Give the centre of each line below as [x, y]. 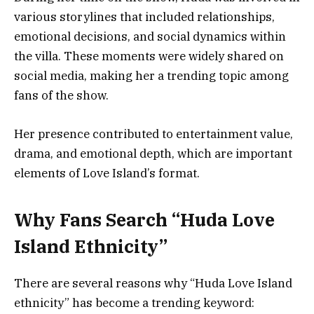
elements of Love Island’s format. [107, 173]
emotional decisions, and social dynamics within [150, 37]
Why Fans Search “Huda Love [144, 219]
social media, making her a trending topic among [151, 76]
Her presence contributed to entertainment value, [153, 134]
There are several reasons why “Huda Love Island [153, 284]
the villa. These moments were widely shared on [149, 56]
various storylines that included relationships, [144, 17]
